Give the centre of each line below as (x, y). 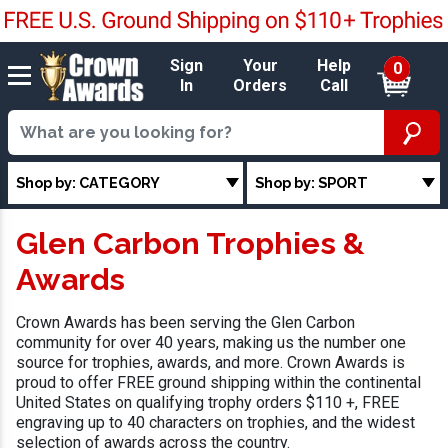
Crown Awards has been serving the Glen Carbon (185, 323)
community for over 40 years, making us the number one (211, 343)
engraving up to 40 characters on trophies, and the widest (215, 423)
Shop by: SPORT (312, 182)
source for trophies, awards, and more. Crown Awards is (210, 363)
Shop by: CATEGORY (88, 182)
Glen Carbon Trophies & (190, 243)
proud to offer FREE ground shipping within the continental (218, 383)
